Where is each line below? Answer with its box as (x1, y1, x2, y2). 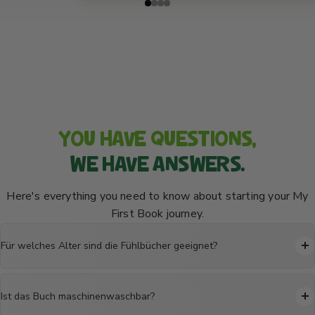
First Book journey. (110, 205, 205, 221)
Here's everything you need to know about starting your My (6, 188, 309, 204)
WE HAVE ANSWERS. (70, 151, 245, 175)
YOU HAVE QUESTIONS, (58, 126, 257, 150)
